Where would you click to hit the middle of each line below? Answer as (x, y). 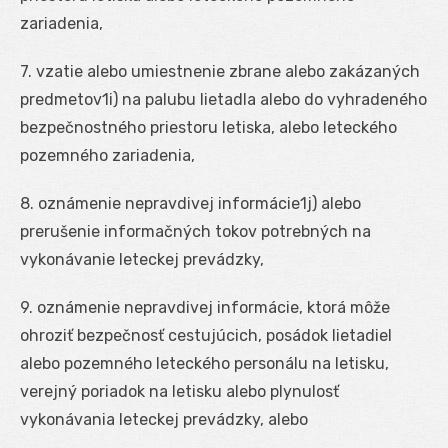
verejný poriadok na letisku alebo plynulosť (179, 391)
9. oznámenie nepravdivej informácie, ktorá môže (205, 307)
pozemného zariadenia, (107, 155)
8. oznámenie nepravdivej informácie (160, 203)
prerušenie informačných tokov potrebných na (195, 231)
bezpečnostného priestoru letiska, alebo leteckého (208, 127)
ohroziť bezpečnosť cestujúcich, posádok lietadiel (206, 335)
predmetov (61, 99)
